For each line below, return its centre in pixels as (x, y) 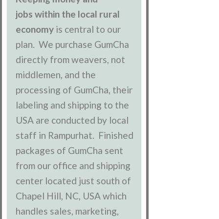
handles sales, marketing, (67, 211)
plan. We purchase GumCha (73, 44)
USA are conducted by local (72, 120)
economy (35, 29)
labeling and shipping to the (73, 105)
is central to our (88, 29)
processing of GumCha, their (74, 90)
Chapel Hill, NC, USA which (71, 196)
